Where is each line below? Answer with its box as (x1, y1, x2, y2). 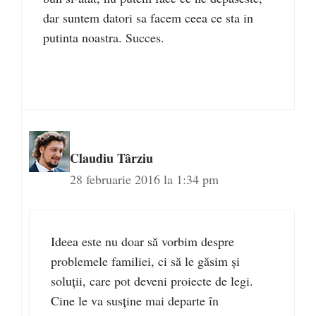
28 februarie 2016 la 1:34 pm (70, 171, 219, 188)
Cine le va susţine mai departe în (51, 292, 219, 310)
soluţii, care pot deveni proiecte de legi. (51, 272, 253, 290)
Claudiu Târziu (70, 149, 153, 168)
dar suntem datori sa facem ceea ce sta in (43, 9, 253, 27)
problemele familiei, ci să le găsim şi (51, 253, 240, 270)
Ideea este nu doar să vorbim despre (51, 233, 234, 250)
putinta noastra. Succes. (43, 29, 164, 47)
